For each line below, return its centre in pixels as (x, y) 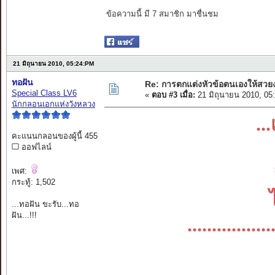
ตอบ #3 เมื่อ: (173, 95)
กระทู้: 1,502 (33, 182)
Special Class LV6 (44, 93)
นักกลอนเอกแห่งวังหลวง (53, 104)
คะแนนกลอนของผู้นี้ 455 (54, 136)
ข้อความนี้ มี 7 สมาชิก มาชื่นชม (162, 14)
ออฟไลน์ (35, 147)
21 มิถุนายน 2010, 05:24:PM (53, 64)
